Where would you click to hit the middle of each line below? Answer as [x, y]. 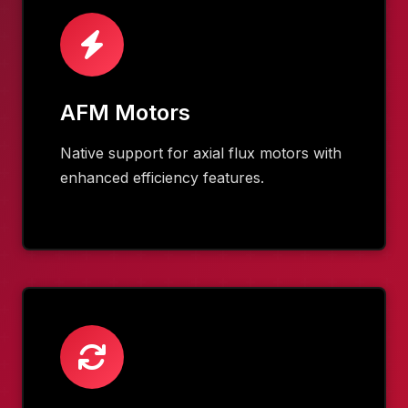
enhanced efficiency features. [162, 177]
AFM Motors [125, 112]
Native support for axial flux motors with [201, 153]
